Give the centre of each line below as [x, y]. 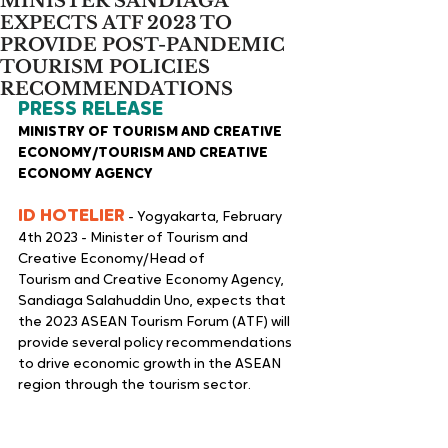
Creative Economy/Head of [111, 259]
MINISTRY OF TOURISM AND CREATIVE [151, 132]
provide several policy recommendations [156, 343]
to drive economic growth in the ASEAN [151, 364]
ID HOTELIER [71, 216]
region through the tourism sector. [134, 385]
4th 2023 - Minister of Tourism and [134, 238]
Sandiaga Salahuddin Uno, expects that [153, 301]
